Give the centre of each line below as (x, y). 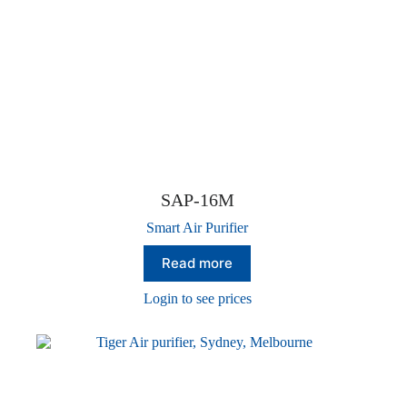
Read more (198, 263)
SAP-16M (197, 199)
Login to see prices (197, 298)
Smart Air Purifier (198, 227)
